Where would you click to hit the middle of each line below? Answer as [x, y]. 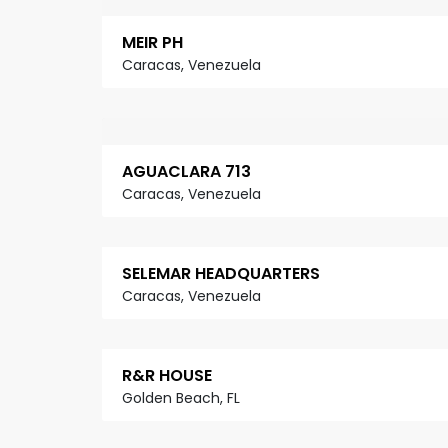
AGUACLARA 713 [186, 172]
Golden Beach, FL [181, 398]
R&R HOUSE [167, 376]
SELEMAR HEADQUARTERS [221, 274]
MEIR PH [152, 43]
